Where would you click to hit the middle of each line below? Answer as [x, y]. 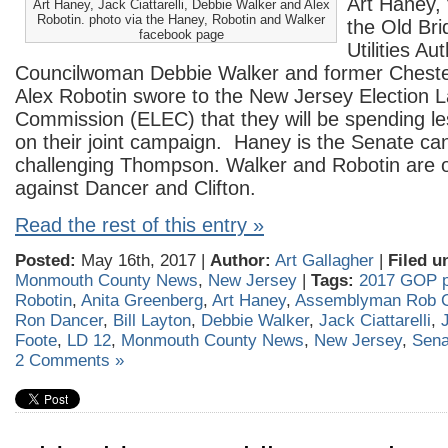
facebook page [181, 34]
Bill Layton [152, 320]
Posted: [45, 260]
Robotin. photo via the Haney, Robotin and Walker [181, 19]
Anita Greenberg [142, 300]
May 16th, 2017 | [143, 260]
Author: [240, 260]
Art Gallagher [324, 260]
